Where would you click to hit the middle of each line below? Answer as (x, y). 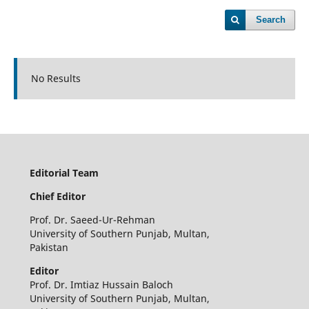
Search (271, 20)
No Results (56, 78)
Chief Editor (57, 196)
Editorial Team (64, 172)
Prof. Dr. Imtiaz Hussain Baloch (101, 284)
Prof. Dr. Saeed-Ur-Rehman (92, 219)
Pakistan (49, 247)
